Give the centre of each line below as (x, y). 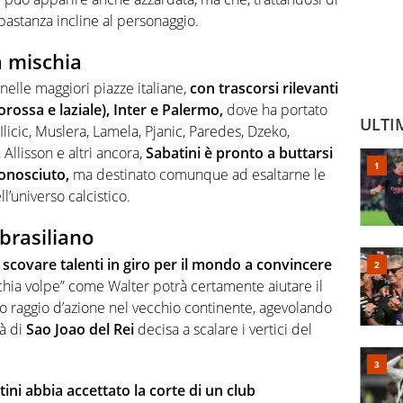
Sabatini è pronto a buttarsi (239, 153)
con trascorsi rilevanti (264, 89)
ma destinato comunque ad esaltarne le (197, 175)
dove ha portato (275, 110)
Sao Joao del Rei (80, 329)
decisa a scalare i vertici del (223, 329)
